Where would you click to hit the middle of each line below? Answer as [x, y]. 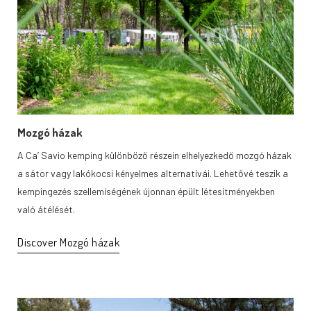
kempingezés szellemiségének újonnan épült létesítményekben [146, 192]
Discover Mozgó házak [69, 243]
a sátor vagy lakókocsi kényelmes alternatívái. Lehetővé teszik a [153, 174]
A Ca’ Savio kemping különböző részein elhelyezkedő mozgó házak [154, 155]
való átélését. [46, 210]
